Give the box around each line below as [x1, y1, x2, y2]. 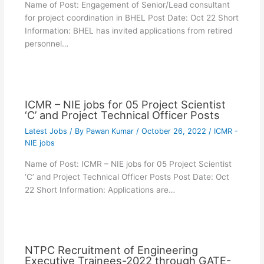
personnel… [24, 39, 68, 49]
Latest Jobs [24, 126, 67, 136]
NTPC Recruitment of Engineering [24, 243, 198, 257]
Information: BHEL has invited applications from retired [24, 26, 232, 36]
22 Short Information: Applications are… [24, 184, 175, 194]
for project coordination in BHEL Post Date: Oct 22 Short [24, 13, 239, 23]
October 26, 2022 [141, 126, 209, 136]
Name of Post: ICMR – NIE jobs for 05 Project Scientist [24, 159, 232, 169]
